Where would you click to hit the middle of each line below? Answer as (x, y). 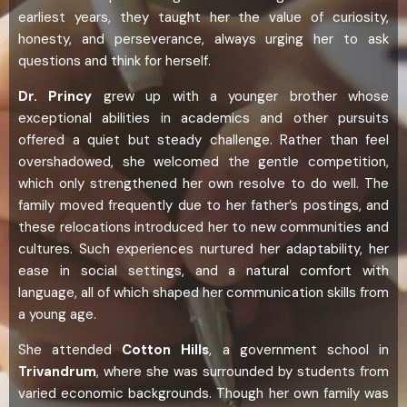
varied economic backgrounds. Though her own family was (203, 394)
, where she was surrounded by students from (243, 372)
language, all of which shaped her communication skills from (203, 293)
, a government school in (299, 350)
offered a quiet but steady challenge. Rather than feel (203, 140)
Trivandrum (57, 372)
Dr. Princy (55, 97)
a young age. (57, 315)
